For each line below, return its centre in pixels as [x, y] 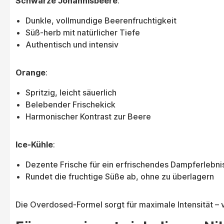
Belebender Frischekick [70, 105]
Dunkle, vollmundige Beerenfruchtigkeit [101, 21]
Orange [30, 73]
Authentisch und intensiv [72, 45]
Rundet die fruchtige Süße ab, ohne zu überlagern [120, 177]
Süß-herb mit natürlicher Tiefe [83, 33]
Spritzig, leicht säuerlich [71, 93]
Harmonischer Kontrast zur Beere [88, 117]
